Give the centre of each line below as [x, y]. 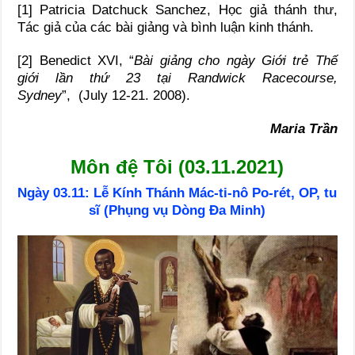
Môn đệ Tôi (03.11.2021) [177, 166]
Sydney [40, 95]
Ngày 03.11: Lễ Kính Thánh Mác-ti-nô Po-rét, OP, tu [177, 193]
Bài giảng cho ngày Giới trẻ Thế [236, 60]
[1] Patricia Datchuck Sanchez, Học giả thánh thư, [177, 10]
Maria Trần [303, 128]
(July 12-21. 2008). [135, 95]
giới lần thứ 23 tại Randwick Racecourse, [177, 78]
